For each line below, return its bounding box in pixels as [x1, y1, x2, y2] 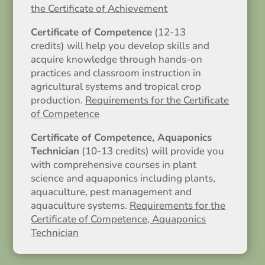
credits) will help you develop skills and [31, 39, 210, 53]
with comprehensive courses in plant [31, 158, 197, 172]
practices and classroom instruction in [31, 66, 202, 80]
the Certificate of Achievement [31, 2, 168, 15]
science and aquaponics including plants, [31, 172, 216, 185]
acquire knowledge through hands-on [31, 53, 203, 66]
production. [31, 93, 86, 107]
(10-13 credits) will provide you [79, 144, 225, 158]
